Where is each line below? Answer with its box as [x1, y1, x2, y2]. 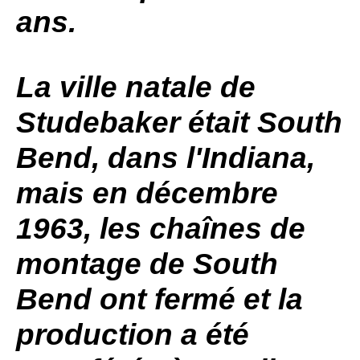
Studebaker [16, 106, 180, 139]
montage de [16, 247, 193, 280]
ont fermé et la [92, 283, 303, 316]
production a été [16, 318, 249, 351]
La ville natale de [16, 71, 256, 104]
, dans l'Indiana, [92, 141, 315, 174]
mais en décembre [16, 177, 278, 210]
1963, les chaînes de [16, 212, 305, 245]
